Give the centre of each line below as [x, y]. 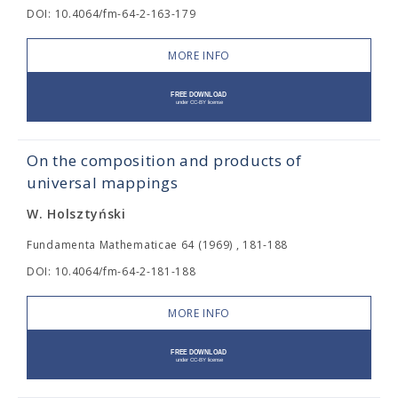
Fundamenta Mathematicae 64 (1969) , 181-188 [158, 245]
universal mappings [103, 183]
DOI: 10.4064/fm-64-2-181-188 [111, 271]
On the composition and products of [164, 160]
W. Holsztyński [76, 214]
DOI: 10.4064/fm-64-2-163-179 [111, 14]
